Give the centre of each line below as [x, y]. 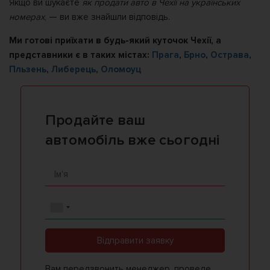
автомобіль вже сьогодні [133, 140]
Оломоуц [121, 70]
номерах [27, 17]
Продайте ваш [96, 121]
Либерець [74, 70]
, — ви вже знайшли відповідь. [107, 17]
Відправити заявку [135, 241]
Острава [230, 55]
